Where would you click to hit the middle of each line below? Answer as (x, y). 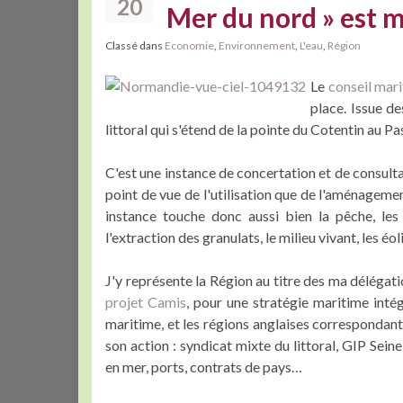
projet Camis (146, 302)
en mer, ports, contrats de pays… (204, 367)
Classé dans (135, 45)
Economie (189, 45)
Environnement (257, 45)
